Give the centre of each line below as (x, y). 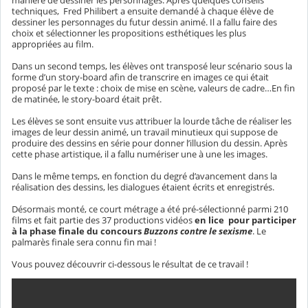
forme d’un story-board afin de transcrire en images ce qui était (140, 77)
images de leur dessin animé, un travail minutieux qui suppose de (145, 132)
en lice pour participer (245, 220)
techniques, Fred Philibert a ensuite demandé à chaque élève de (143, 11)
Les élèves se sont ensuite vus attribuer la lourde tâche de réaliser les (152, 121)
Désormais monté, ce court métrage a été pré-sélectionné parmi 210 (150, 209)
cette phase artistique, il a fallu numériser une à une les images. (140, 154)
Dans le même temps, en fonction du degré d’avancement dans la (144, 176)
